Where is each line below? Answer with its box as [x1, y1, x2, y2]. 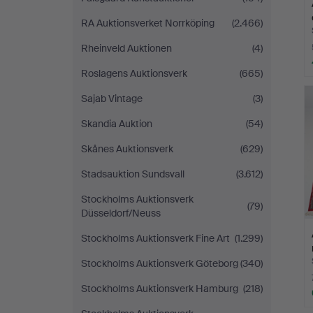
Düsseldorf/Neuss [81, 207, 161, 219]
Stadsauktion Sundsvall [81, 168, 184, 180]
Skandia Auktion [81, 117, 152, 130]
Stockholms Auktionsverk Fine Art [81, 232, 230, 245]
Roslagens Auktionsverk [81, 67, 187, 80]
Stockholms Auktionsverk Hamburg [81, 282, 238, 295]
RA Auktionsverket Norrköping [81, 17, 214, 29]
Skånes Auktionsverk [81, 143, 173, 155]
